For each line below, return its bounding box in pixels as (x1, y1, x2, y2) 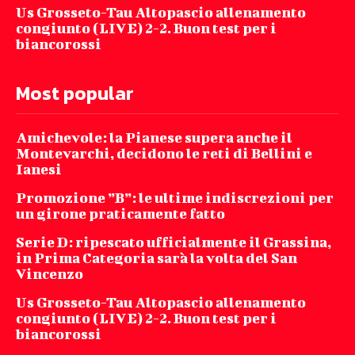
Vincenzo (16, 265, 83, 283)
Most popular (16, 79, 134, 108)
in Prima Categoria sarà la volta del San (16, 250, 297, 267)
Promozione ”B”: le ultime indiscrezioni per (16, 189, 334, 207)
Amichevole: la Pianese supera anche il (16, 129, 292, 147)
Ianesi (16, 161, 62, 178)
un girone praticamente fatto (16, 205, 225, 223)
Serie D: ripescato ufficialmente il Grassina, (16, 234, 331, 251)
